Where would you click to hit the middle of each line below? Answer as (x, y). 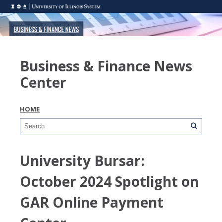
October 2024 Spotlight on (109, 181)
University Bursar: (82, 160)
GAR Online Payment (92, 202)
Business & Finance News (106, 66)
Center (43, 82)
